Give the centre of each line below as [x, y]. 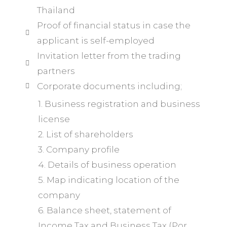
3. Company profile [79, 149]
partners [56, 71]
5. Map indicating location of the [109, 180]
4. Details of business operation [107, 165]
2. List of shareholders [86, 134]
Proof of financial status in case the [113, 25]
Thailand [56, 10]
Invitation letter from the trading [109, 56]
